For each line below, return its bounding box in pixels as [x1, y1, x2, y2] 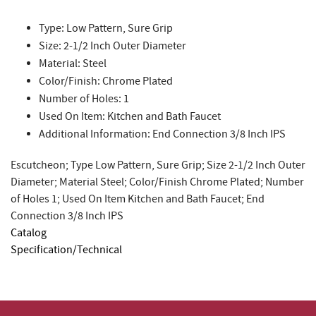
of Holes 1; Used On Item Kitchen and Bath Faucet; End [11, 191, 265, 207]
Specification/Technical [11, 242, 122, 257]
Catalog [11, 225, 47, 241]
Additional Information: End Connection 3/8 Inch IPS [39, 126, 286, 142]
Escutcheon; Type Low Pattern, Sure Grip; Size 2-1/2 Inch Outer [11, 157, 305, 173]
